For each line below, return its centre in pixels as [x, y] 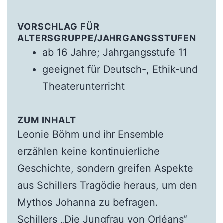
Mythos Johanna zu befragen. [88, 202]
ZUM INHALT [47, 120]
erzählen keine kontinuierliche [88, 152]
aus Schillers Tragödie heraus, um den [107, 185]
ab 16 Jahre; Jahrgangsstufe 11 [114, 53]
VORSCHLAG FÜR [58, 27]
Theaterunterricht [83, 86]
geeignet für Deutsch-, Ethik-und [120, 69]
